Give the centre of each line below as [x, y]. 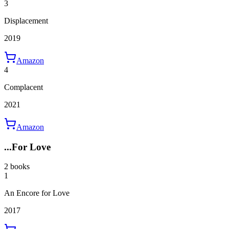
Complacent [24, 87]
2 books [17, 167]
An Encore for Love [37, 193]
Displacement [26, 20]
